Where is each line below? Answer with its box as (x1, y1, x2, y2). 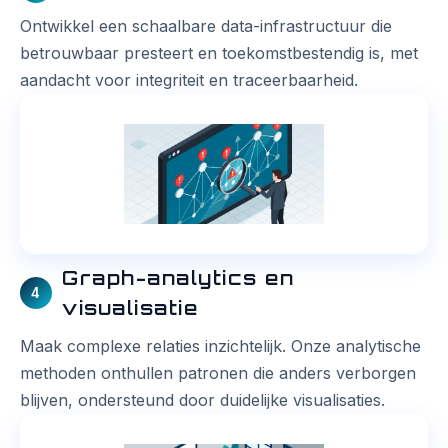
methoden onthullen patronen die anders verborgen (20, 363, 416, 384)
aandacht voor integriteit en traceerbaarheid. (20, 69, 358, 90)
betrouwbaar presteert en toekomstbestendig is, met (20, 42, 418, 63)
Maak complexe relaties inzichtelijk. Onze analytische (20, 336, 421, 357)
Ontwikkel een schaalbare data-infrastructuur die (20, 15, 392, 36)
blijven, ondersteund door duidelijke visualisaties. (20, 390, 385, 411)
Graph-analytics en (62, 266, 294, 291)
